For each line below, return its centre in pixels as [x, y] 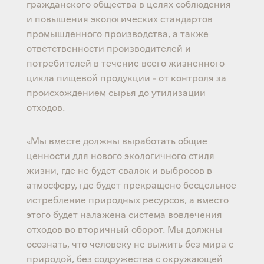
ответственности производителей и [108, 47]
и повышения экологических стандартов [119, 18]
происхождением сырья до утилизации [116, 92]
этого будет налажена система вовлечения [124, 214]
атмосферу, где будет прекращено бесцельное [131, 184]
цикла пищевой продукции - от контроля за [126, 77]
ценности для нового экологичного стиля [120, 155]
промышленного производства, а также [117, 33]
